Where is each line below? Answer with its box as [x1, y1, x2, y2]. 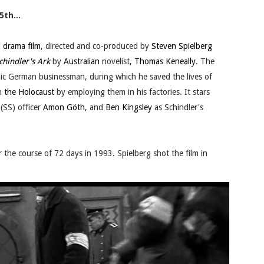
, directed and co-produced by [41, 41, 151, 51]
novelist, [100, 57, 134, 67]
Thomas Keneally [134, 57, 196, 67]
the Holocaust [4, 87, 54, 97]
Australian [64, 57, 100, 67]
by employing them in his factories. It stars [54, 87, 210, 97]
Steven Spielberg [151, 41, 212, 51]
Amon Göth [43, 103, 85, 113]
